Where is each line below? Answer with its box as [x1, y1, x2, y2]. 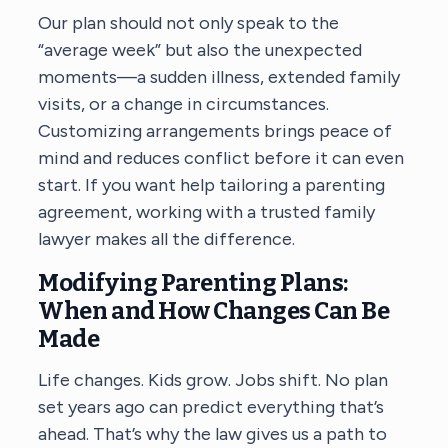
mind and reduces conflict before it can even [38, 146, 405, 169]
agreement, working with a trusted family [38, 200, 376, 223]
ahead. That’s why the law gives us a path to [38, 422, 388, 445]
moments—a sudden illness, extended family [38, 65, 401, 88]
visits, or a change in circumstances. [38, 92, 330, 115]
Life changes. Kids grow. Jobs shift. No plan [38, 368, 389, 391]
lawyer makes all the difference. [38, 227, 296, 250]
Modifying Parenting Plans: [38, 268, 348, 297]
